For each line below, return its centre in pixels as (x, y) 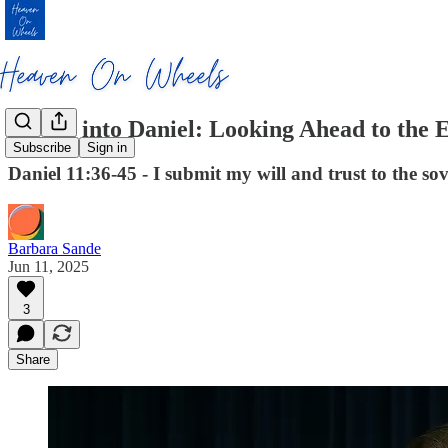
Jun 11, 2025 (48, 266)
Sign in (107, 148)
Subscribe (42, 148)
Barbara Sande (54, 248)
